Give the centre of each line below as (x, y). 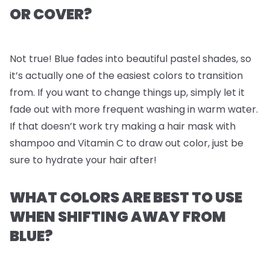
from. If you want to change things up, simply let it (127, 93)
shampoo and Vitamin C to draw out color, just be (127, 143)
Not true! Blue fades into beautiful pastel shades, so (130, 59)
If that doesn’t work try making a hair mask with (123, 126)
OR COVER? (51, 14)
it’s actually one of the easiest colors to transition (126, 76)
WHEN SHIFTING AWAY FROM (118, 217)
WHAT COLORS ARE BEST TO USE (126, 197)
